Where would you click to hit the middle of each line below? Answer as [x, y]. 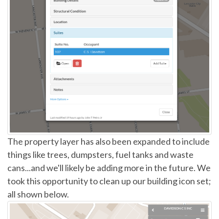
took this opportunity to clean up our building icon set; [109, 181]
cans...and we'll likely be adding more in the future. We [109, 167]
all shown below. [38, 194]
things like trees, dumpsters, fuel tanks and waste [100, 154]
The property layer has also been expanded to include [109, 141]
